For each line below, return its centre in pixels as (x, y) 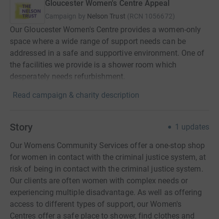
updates (195, 127)
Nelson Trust (106, 16)
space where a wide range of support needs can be (98, 42)
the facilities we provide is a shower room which (93, 65)
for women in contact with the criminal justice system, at (108, 157)
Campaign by (65, 16)
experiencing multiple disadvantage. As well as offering (106, 193)
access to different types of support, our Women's (96, 204)
